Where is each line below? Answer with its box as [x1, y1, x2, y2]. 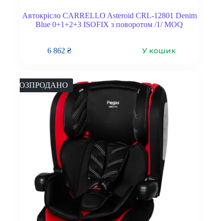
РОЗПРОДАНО [15, 81, 68, 90]
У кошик [142, 46, 176, 56]
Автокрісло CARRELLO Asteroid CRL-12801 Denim [22, 11, 197, 20]
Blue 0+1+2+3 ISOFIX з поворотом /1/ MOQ [36, 20, 184, 29]
